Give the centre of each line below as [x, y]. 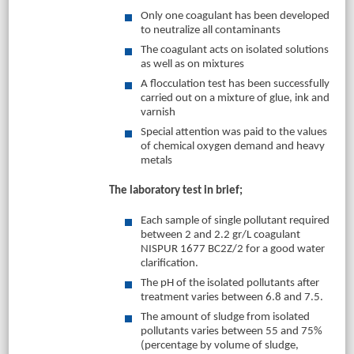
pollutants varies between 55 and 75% [231, 331]
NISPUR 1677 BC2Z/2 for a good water [232, 249]
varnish [158, 113]
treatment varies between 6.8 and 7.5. [232, 298]
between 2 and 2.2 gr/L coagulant [220, 235]
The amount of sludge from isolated [225, 317]
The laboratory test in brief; [177, 191]
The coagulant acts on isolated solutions [234, 50]
